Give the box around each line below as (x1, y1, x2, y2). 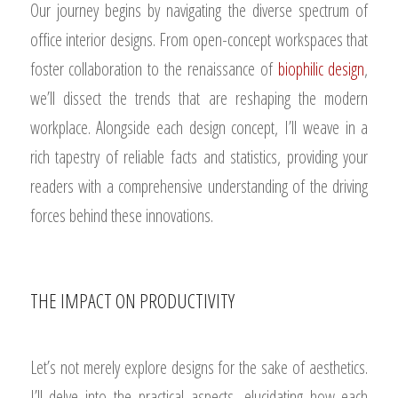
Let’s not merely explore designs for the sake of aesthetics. (29, 355, 369, 379)
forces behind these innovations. (29, 203, 213, 227)
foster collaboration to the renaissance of (29, 57, 278, 81)
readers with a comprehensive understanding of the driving (29, 174, 369, 198)
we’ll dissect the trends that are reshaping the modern (29, 86, 369, 110)
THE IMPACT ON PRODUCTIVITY (29, 287, 235, 314)
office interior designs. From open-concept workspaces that (29, 28, 369, 52)
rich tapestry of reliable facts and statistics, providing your (29, 145, 369, 169)
